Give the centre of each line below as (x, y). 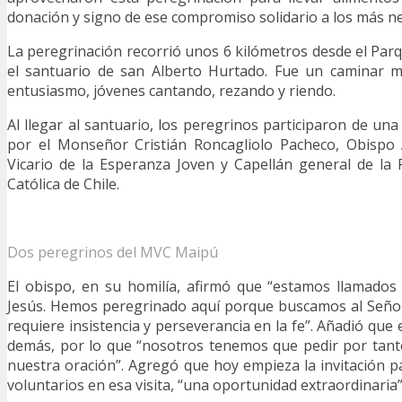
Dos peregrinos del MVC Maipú (113, 253)
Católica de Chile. (63, 184)
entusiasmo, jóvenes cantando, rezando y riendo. (171, 91)
